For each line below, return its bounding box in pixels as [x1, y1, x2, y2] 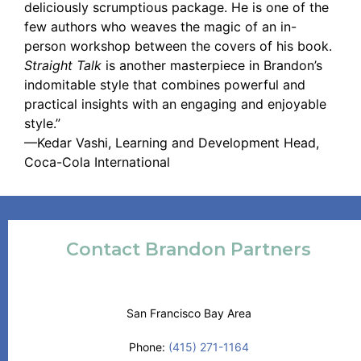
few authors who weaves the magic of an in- [24, 19, 297, 35]
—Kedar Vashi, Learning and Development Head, [24, 135, 319, 151]
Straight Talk [24, 57, 102, 73]
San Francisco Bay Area [126, 306, 251, 320]
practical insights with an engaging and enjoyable [24, 96, 326, 112]
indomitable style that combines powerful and [24, 77, 305, 93]
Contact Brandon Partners [66, 239, 311, 260]
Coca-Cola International [24, 154, 170, 170]
